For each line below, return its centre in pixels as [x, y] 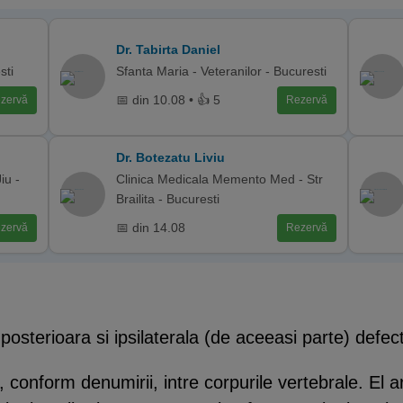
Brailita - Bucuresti [168, 198]
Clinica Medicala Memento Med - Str [220, 179]
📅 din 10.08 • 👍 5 [169, 100]
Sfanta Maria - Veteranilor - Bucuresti [222, 71]
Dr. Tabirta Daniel [169, 49]
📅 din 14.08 [151, 228]
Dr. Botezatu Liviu [171, 157]
